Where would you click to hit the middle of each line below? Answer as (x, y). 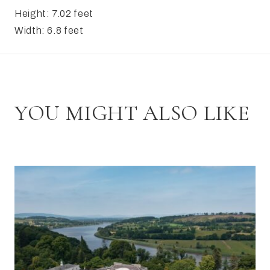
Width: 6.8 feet (49, 31)
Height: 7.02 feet (54, 14)
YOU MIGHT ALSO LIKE (132, 113)
